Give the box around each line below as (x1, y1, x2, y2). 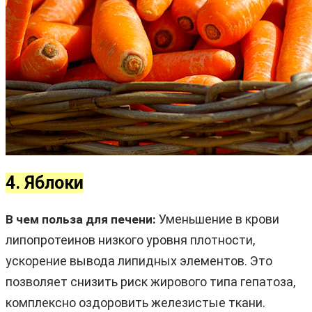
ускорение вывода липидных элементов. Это (6, 253, 272, 268)
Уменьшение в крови (156, 211, 279, 226)
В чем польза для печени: (6, 212, 156, 226)
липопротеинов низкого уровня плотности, (6, 232, 255, 247)
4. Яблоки (6, 172, 84, 193)
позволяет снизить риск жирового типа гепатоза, (6, 274, 295, 289)
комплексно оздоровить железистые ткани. (6, 295, 265, 310)
